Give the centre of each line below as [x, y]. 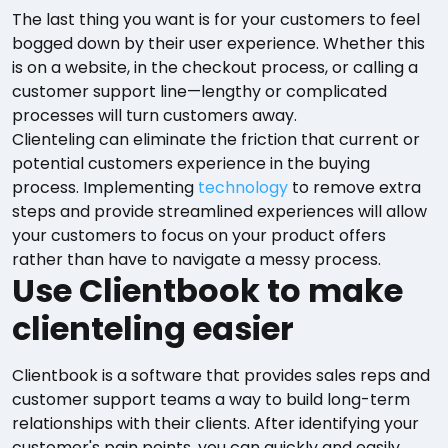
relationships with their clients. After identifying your [215, 424]
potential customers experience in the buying [191, 164]
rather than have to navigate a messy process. [196, 260]
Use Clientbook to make [207, 291]
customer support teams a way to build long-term [211, 400]
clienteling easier [153, 329]
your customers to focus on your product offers [199, 236]
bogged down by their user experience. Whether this [218, 44]
